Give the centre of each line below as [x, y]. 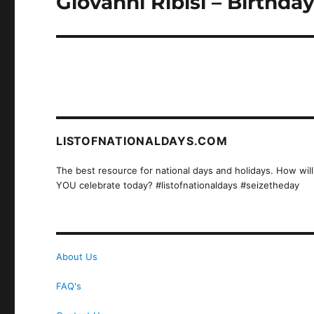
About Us [77, 256]
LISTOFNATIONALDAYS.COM [142, 141]
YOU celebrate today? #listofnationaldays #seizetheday [178, 185]
